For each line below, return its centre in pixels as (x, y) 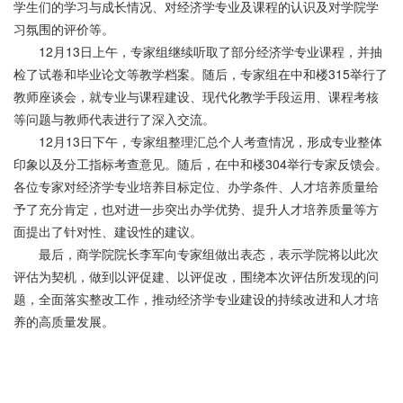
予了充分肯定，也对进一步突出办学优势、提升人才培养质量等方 (196, 209)
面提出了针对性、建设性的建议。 (108, 231)
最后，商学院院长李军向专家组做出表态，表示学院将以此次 (209, 254)
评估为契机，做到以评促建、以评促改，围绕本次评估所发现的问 (196, 276)
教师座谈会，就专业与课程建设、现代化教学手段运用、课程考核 (196, 96)
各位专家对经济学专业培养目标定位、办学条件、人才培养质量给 (196, 186)
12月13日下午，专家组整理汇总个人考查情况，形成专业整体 (210, 141)
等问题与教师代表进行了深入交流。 (114, 119)
